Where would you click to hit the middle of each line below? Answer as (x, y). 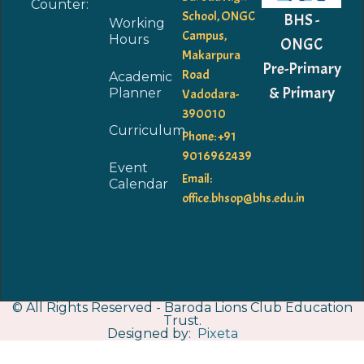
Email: (197, 178)
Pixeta (217, 333)
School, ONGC (219, 16)
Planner (135, 93)
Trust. (182, 320)
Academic (140, 76)
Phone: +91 (209, 136)
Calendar (138, 184)
